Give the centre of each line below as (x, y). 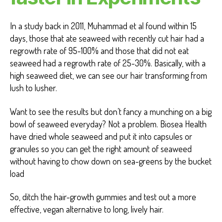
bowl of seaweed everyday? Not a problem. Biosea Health (108, 124)
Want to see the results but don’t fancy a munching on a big (111, 111)
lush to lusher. (33, 88)
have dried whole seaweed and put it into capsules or (101, 136)
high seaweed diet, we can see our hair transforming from (109, 76)
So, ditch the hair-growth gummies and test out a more (103, 197)
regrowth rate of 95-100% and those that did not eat (99, 51)
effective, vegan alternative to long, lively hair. (87, 209)
